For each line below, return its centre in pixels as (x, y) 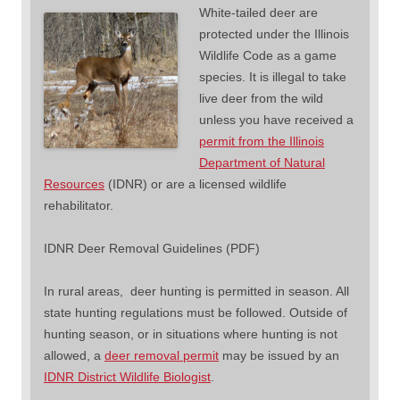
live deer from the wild (261, 98)
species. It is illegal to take (273, 76)
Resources (74, 183)
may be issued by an (279, 355)
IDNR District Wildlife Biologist (127, 376)
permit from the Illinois (262, 141)
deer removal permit (162, 355)
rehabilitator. (79, 205)
